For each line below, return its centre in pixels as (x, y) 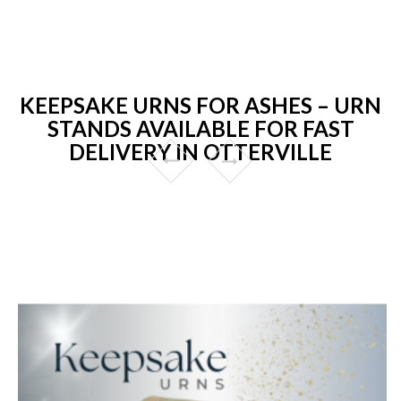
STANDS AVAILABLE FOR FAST (200, 128)
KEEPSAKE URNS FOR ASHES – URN (200, 105)
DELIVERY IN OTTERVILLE (200, 151)
